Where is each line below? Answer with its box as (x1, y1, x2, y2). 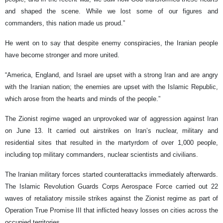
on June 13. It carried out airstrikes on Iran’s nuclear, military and (5, 126, 218, 134)
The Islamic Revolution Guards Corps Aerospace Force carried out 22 (5, 182, 218, 190)
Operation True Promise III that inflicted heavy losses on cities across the (5, 206, 218, 214)
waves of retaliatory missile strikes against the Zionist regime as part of (5, 194, 218, 202)
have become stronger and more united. (5, 51, 119, 59)
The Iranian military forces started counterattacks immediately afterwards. (5, 170, 218, 178)
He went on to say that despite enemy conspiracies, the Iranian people (5, 39, 218, 47)
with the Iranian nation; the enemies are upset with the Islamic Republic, (5, 83, 218, 91)
